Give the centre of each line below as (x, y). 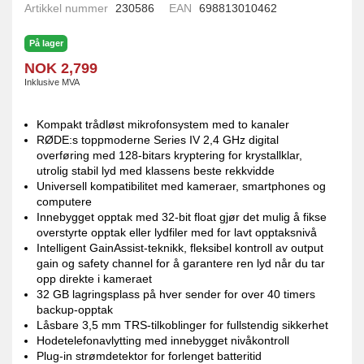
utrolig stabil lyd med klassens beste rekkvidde (158, 171)
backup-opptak (75, 310)
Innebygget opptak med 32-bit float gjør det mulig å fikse (182, 217)
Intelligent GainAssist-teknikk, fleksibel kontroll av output (180, 248)
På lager (46, 43)
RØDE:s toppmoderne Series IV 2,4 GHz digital (158, 140)
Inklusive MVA (52, 82)
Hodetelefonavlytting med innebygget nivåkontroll (163, 341)
